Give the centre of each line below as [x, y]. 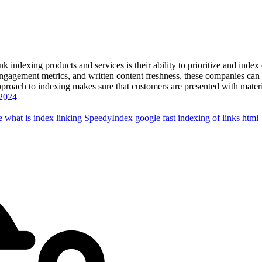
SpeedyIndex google [122, 118]
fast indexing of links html [211, 118]
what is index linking [43, 118]
